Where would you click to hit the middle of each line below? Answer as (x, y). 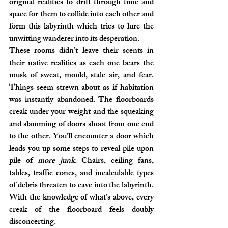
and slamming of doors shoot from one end (81, 125)
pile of (23, 162)
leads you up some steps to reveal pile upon (81, 149)
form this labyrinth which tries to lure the (81, 27)
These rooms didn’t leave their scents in (81, 52)
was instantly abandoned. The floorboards (81, 101)
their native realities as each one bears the (81, 64)
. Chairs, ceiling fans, (114, 162)
